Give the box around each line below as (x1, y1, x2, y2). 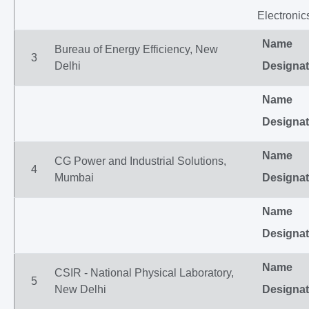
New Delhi (54, 283, 106, 295)
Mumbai (54, 172, 94, 183)
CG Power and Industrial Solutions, (54, 155, 226, 167)
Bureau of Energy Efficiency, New (54, 43, 218, 55)
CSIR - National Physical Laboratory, (54, 267, 234, 279)
